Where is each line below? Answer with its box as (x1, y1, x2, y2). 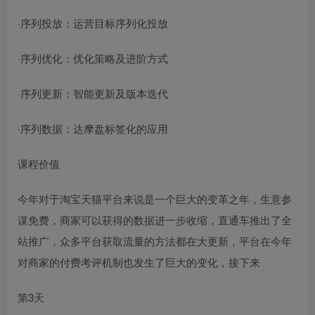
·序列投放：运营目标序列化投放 (18, 15, 168, 30)
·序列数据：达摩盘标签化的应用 (18, 121, 168, 136)
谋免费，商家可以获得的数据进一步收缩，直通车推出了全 (18, 212, 292, 227)
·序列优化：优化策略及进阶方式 (18, 51, 168, 65)
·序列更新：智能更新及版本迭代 (18, 86, 168, 101)
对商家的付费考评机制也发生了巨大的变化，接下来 (18, 255, 260, 269)
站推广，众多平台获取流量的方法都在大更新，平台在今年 (18, 233, 292, 248)
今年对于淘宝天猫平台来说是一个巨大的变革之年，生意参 (18, 191, 292, 206)
